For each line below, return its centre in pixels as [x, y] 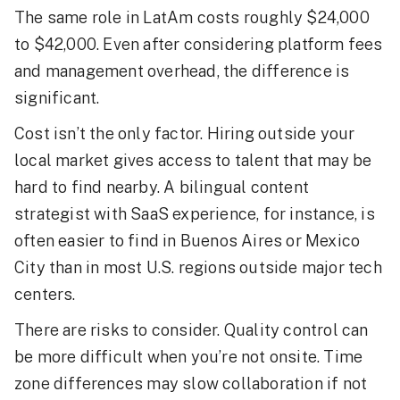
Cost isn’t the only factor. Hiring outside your [185, 133]
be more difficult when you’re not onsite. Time [189, 356]
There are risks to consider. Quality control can [192, 329]
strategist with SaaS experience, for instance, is [195, 213]
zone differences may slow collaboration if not [191, 383]
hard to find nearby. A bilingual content [162, 187]
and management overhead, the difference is [182, 71]
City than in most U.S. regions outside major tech [198, 267]
